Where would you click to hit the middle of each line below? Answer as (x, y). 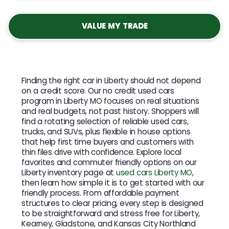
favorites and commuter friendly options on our (109, 162)
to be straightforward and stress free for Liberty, (111, 213)
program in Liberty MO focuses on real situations (110, 101)
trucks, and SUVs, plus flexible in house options (106, 131)
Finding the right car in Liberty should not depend (111, 80)
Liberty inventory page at (69, 172)
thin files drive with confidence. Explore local (101, 152)
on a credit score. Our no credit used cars (98, 90)
